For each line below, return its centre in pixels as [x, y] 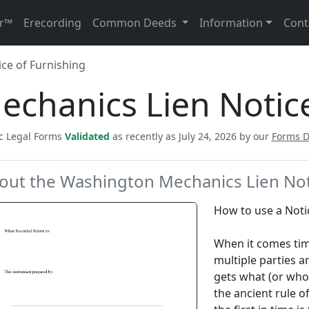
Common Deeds [136, 23]
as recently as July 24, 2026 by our [192, 136]
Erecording [52, 23]
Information [231, 23]
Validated [88, 136]
